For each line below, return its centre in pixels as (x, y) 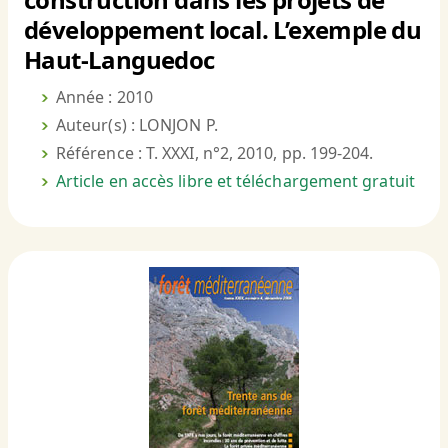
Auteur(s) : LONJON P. (137, 125)
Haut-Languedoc (119, 60)
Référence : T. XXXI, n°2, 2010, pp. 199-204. (215, 153)
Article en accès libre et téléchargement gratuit (235, 181)
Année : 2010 (104, 97)
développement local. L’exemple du (223, 30)
